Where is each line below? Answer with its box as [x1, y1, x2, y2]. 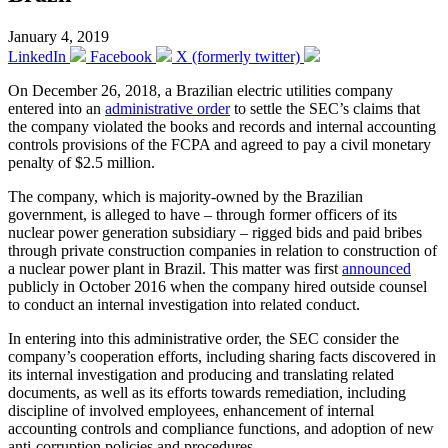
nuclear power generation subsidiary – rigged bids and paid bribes [8, 223, 422, 241]
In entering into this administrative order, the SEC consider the [8, 329, 399, 347]
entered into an [8, 99, 105, 117]
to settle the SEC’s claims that [230, 99, 420, 117]
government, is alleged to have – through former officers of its [8, 205, 397, 223]
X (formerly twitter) [176, 47, 300, 65]
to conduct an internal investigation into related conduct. [8, 295, 360, 313]
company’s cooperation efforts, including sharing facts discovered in [8, 347, 436, 365]
